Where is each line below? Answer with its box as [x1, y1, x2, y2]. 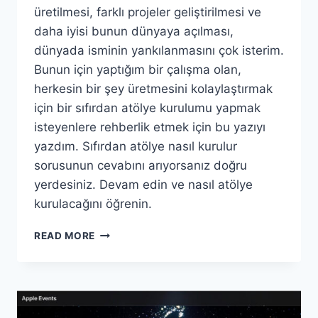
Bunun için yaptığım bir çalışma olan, [34, 62, 241, 77]
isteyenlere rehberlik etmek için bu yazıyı [34, 120, 265, 135]
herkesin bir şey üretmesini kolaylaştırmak [34, 82, 273, 97]
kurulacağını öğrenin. [34, 197, 152, 212]
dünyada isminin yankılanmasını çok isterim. [34, 43, 284, 58]
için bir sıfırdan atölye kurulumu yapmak [34, 101, 261, 116]
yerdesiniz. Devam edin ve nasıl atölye [34, 177, 253, 192]
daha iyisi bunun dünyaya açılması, [34, 24, 234, 39]
